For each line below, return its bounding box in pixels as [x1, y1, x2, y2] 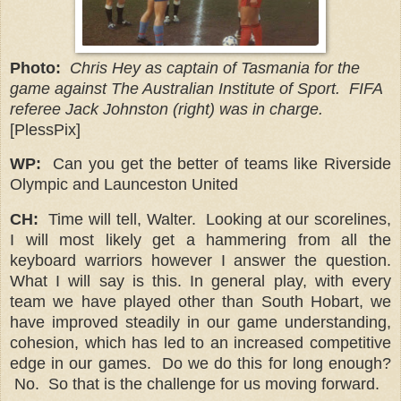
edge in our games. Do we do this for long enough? [10, 354, 391, 373]
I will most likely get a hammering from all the [10, 231, 391, 250]
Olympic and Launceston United [10, 175, 238, 194]
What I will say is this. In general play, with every [10, 272, 391, 291]
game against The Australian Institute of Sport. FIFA [10, 79, 382, 98]
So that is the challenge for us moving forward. [48, 375, 380, 394]
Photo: [10, 58, 61, 77]
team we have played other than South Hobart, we [10, 293, 391, 311]
